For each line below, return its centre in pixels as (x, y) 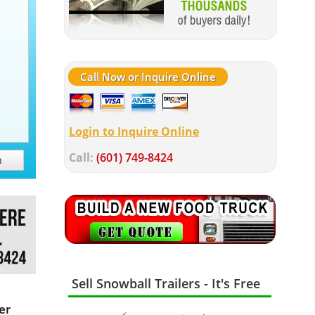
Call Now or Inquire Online (148, 77)
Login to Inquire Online (134, 131)
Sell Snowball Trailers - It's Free (166, 283)
